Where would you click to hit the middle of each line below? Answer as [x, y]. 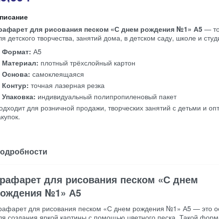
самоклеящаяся [57, 74]
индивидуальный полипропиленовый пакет [106, 96]
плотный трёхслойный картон [87, 63]
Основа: [16, 74]
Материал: [20, 63]
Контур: [15, 85]
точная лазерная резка [67, 85]
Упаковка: [19, 96]
